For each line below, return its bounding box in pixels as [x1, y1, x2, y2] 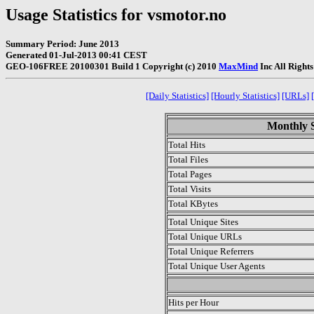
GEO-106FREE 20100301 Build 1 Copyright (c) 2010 [6, 60, 219, 71]
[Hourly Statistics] [211, 90, 280, 101]
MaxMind [219, 60, 258, 71]
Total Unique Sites [168, 216, 238, 227]
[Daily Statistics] [146, 90, 209, 101]
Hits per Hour [168, 296, 219, 308]
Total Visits [168, 183, 211, 194]
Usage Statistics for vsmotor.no [6, 6, 226, 24]
